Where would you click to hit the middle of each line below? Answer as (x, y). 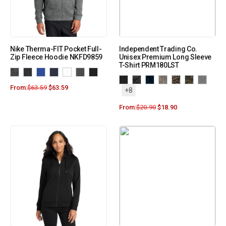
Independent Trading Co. (158, 49)
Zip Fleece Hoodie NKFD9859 (56, 57)
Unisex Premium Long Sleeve (165, 57)
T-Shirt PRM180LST (149, 65)
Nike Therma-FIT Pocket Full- (56, 49)
